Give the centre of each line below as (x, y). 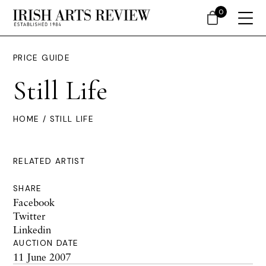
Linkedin (32, 229)
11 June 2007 (42, 257)
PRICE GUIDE (42, 58)
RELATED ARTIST (49, 161)
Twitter (29, 216)
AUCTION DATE (46, 243)
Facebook (34, 202)
